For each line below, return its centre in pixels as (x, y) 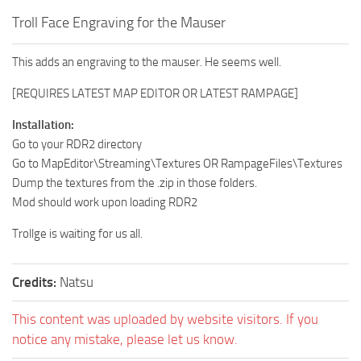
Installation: (43, 124)
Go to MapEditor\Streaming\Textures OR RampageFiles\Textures (177, 163)
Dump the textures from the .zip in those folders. (135, 183)
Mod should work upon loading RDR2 (105, 202)
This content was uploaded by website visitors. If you (165, 319)
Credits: (36, 282)
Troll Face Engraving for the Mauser (119, 22)
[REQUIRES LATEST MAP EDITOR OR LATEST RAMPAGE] (155, 93)
